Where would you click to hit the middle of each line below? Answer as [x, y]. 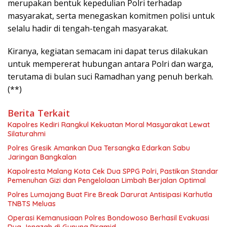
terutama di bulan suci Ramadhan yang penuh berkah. [110, 76]
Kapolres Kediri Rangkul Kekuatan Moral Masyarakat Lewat [109, 124]
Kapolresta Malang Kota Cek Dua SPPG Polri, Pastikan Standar [113, 171]
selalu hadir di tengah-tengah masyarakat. [88, 28]
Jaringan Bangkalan [42, 157]
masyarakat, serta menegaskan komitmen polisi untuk [111, 15]
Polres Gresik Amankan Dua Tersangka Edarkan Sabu [99, 148]
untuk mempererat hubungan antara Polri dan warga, [110, 64]
